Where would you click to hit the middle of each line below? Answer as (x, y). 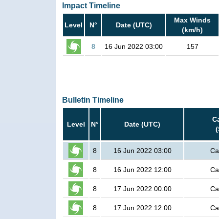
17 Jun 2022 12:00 (142, 208)
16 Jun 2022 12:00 (142, 170)
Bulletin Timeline (93, 100)
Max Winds (192, 20)
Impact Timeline (91, 6)
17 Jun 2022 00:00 (142, 189)
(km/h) (192, 30)
